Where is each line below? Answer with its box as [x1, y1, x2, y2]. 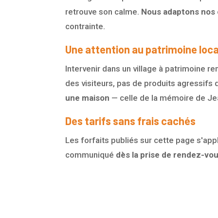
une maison [65, 93, 110, 103]
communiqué [65, 150, 116, 160]
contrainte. [65, 21, 106, 32]
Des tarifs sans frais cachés [65, 114, 196, 127]
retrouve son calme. [65, 7, 142, 17]
